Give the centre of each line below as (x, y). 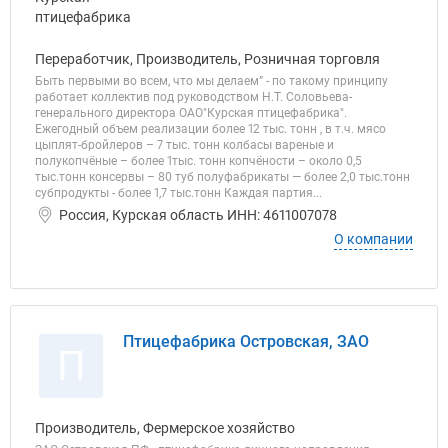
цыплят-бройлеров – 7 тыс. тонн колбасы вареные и (184, 145)
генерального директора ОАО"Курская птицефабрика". (191, 113)
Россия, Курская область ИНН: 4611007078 (198, 215)
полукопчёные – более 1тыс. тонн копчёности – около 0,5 (198, 161)
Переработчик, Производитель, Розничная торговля (207, 59)
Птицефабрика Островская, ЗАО (246, 341)
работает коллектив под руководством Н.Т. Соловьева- (193, 97)
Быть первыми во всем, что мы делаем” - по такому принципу (211, 81)
